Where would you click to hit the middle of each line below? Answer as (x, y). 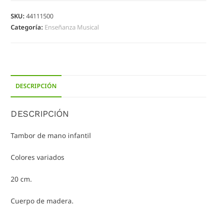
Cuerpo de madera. (42, 201)
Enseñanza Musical (72, 27)
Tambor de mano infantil (51, 136)
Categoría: (28, 27)
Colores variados (38, 157)
